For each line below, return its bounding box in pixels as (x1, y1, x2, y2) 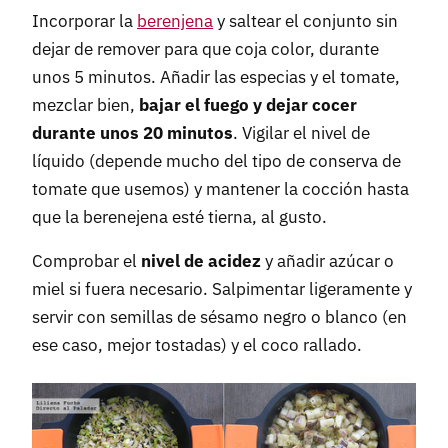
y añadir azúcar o (261, 249, 394, 272)
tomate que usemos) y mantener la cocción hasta (32, 177, 409, 200)
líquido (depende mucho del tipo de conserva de (32, 149, 401, 172)
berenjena (137, 9, 213, 32)
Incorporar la (32, 9, 137, 32)
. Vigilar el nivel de (233, 121, 370, 144)
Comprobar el (32, 249, 141, 272)
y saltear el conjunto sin (213, 9, 398, 32)
